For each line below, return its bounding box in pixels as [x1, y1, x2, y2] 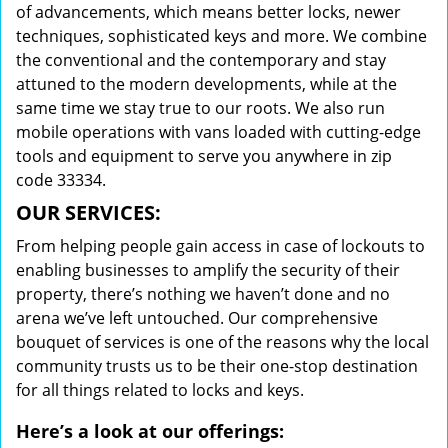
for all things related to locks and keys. [16, 379, 304, 401]
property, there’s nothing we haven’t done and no [16, 283, 390, 305]
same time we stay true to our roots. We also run [16, 97, 385, 119]
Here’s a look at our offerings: [16, 419, 284, 443]
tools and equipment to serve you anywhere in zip [16, 145, 392, 167]
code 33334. [16, 169, 106, 191]
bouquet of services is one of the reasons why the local [16, 331, 429, 353]
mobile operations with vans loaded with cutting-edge [16, 121, 421, 143]
